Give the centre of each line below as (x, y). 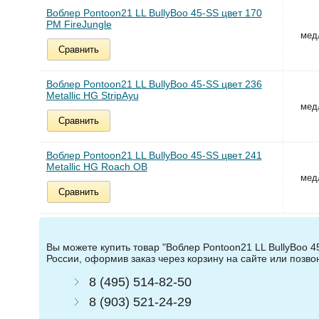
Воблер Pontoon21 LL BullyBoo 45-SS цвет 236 (154, 84)
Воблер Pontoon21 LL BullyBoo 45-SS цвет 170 (154, 13)
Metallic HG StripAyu (92, 96)
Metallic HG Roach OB (96, 167)
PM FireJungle (79, 25)
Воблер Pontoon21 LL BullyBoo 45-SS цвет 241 (154, 156)
